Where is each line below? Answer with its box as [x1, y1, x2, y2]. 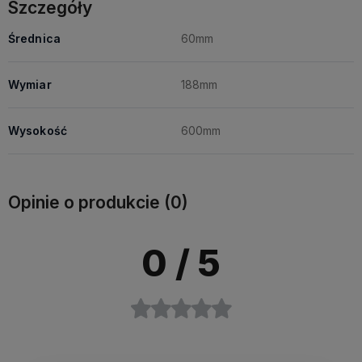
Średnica [8, 32, 61, 45]
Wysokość [8, 124, 67, 137]
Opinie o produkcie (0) [8, 192, 188, 213]
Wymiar [8, 78, 52, 91]
